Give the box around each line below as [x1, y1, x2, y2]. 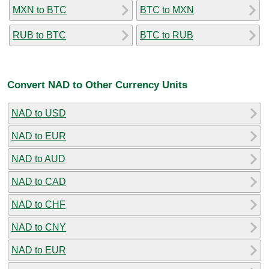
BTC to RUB [140, 29, 193, 40]
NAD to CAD [11, 176, 66, 187]
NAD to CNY [11, 222, 66, 232]
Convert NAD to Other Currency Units [7, 79, 187, 91]
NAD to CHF [11, 199, 65, 210]
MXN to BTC [13, 4, 67, 15]
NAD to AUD [11, 153, 65, 164]
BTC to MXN [140, 4, 194, 15]
